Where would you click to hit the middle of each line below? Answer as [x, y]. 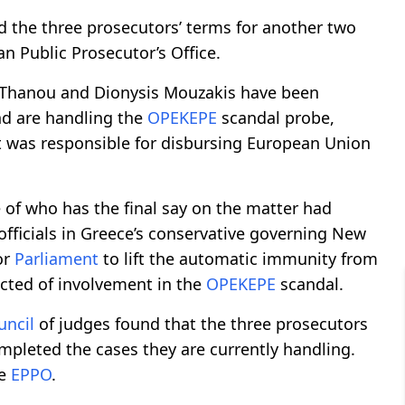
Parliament [57, 258]
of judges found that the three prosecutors [201, 323]
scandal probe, [276, 117]
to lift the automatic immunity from [238, 258]
